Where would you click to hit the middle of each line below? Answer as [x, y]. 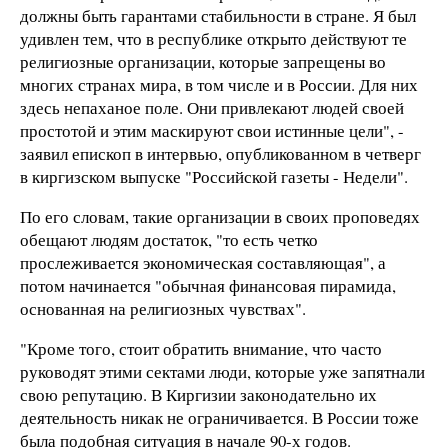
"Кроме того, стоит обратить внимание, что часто [201, 348]
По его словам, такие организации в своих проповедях [220, 216]
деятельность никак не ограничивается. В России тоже [219, 417]
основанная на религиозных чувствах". [163, 308]
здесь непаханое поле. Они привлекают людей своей [212, 108]
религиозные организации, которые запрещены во [203, 62]
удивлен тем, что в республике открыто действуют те [213, 39]
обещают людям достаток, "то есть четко [169, 239]
